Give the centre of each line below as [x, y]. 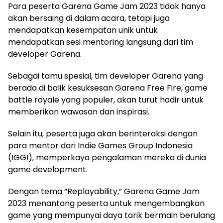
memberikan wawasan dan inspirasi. [79, 111]
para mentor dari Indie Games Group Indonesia [100, 145]
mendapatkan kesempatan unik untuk [83, 30]
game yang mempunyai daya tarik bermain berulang [111, 215]
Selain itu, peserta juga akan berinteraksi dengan [103, 133]
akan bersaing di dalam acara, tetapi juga [89, 18]
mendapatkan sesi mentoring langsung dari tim [101, 42]
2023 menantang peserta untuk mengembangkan [106, 203]
